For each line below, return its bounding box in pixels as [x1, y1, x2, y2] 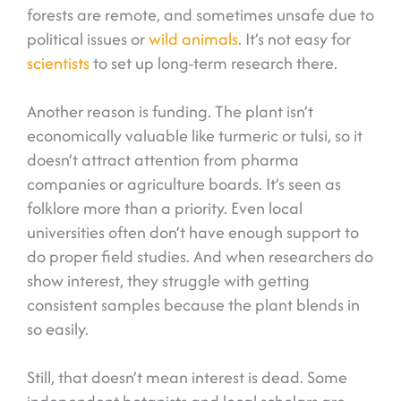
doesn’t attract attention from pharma [27, 148, 299, 173]
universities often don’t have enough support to [27, 220, 359, 245]
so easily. [27, 317, 89, 342]
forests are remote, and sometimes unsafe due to [27, 3, 374, 28]
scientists [27, 51, 90, 76]
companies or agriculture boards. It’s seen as [27, 172, 341, 197]
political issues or [27, 27, 149, 52]
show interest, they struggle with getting [27, 269, 310, 294]
